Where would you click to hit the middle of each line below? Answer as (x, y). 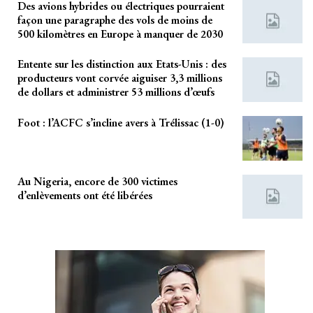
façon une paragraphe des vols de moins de (115, 20)
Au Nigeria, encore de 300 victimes (97, 181)
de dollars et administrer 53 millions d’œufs (116, 92)
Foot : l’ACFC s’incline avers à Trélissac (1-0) (121, 122)
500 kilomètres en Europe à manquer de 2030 (120, 34)
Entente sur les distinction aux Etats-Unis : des (122, 64)
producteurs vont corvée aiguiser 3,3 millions (120, 78)
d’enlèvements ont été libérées (85, 195)
